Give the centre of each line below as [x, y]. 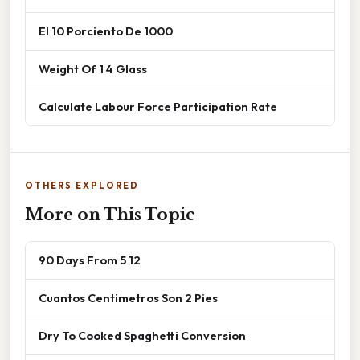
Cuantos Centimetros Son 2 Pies [128, 298]
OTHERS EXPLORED [82, 186]
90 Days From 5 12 [90, 260]
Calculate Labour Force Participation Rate [158, 107]
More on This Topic [110, 215]
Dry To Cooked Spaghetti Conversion [142, 336]
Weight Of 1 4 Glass [93, 69]
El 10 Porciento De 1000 [106, 31]
